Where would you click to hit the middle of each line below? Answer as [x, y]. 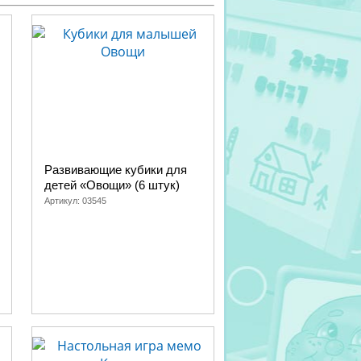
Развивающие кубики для [116, 170]
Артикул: [63, 201]
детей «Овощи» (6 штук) [112, 185]
